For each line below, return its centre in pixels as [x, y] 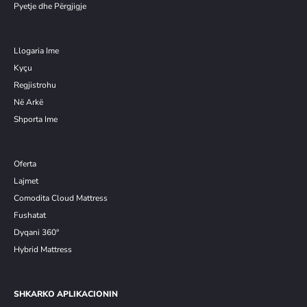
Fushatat [30, 216]
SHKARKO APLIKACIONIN [66, 294]
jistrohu [42, 85]
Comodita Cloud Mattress [61, 198]
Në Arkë [28, 102]
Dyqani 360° [36, 233]
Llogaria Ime [36, 51]
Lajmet [26, 181]
